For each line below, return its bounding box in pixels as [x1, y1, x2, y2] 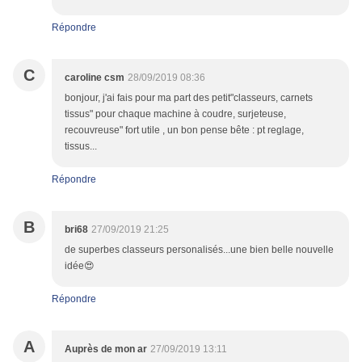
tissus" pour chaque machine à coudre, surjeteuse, [65, 108, 286, 120]
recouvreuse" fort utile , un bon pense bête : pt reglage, [65, 124, 304, 137]
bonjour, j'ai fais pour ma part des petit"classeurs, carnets [65, 92, 313, 104]
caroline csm [65, 72, 124, 84]
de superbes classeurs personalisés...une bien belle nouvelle [65, 244, 334, 256]
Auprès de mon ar [65, 343, 147, 356]
